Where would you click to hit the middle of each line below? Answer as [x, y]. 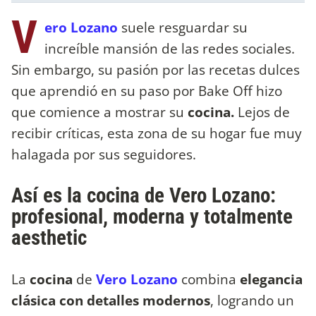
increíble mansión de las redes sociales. [170, 48]
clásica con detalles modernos [111, 300]
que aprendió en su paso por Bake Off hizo [147, 90]
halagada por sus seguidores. [105, 154]
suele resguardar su [183, 27]
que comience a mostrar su [99, 111]
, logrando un [252, 300]
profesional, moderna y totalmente [152, 217]
